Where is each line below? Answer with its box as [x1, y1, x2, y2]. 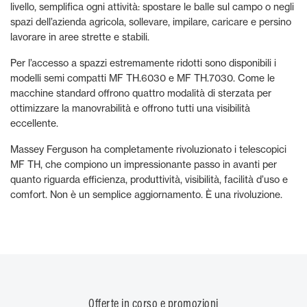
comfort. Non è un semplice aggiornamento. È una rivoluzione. [10, 188, 282, 200]
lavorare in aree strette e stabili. [10, 31, 149, 42]
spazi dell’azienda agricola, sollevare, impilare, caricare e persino [10, 16, 291, 27]
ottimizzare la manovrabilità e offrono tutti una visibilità [10, 102, 250, 114]
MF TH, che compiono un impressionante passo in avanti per [10, 158, 277, 170]
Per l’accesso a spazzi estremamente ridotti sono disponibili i [10, 57, 276, 69]
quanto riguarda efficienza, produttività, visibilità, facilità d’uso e [10, 173, 288, 185]
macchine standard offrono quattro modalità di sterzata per [10, 87, 271, 99]
